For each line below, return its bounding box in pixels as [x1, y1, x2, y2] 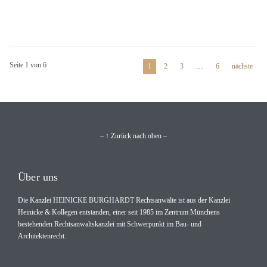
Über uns [18, 171, 58, 184]
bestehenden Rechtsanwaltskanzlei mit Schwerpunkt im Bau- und [18, 220, 201, 229]
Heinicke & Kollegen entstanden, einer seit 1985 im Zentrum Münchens [18, 208, 220, 217]
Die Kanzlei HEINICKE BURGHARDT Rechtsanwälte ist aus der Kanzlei [18, 196, 230, 205]
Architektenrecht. [18, 232, 66, 241]
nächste [232, 62, 253, 71]
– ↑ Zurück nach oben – [100, 132, 167, 141]
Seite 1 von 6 [10, 61, 46, 70]
